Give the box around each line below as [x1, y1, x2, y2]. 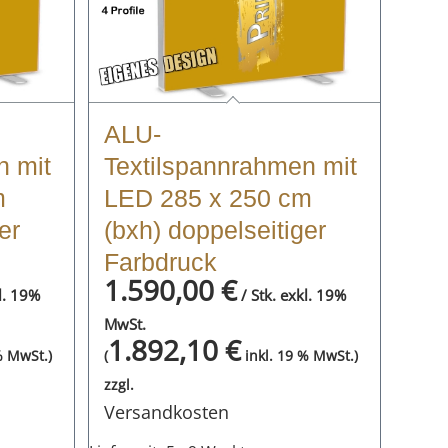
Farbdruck [103, 247, 217, 276]
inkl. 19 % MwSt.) [240, 346, 358, 365]
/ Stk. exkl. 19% [236, 284, 346, 305]
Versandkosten [103, 399, 229, 424]
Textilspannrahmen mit [103, 151, 357, 180]
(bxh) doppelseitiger [103, 215, 326, 244]
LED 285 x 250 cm [103, 183, 312, 212]
